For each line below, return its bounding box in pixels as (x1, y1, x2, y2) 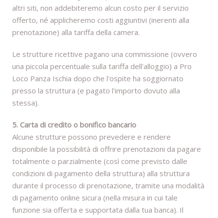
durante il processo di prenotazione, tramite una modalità (12, 181, 204, 191)
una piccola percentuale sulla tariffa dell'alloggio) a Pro (12, 61, 192, 72)
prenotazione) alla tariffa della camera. (12, 27, 140, 37)
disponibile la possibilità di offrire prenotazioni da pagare (12, 144, 201, 154)
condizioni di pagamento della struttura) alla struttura (12, 168, 190, 179)
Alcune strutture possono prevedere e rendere (12, 132, 171, 142)
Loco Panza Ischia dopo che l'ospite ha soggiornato (12, 73, 183, 84)
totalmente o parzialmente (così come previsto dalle (12, 156, 187, 166)
